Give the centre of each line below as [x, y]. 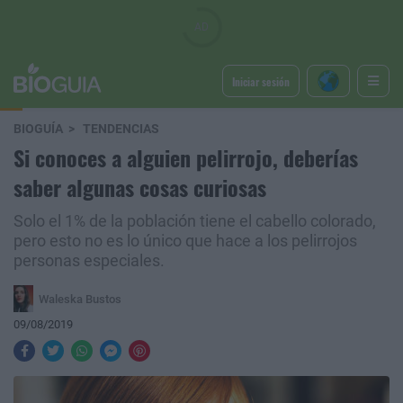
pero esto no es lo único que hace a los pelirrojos [185, 241]
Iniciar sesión [260, 81]
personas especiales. [89, 261]
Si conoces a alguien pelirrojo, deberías [186, 157]
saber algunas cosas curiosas [140, 187]
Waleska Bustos [80, 299]
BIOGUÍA [38, 129]
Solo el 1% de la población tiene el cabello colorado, [195, 221]
